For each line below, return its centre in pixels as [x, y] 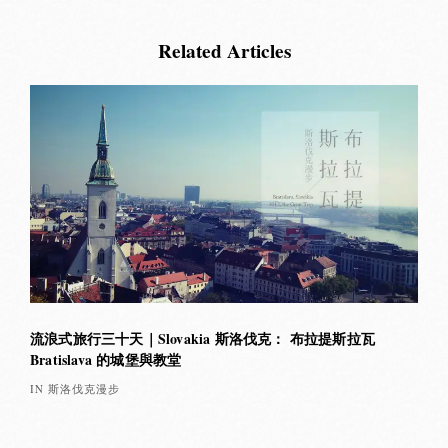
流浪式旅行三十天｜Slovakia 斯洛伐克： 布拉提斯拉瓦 [202, 338]
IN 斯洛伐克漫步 [75, 388]
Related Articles [224, 51]
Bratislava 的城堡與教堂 [106, 359]
